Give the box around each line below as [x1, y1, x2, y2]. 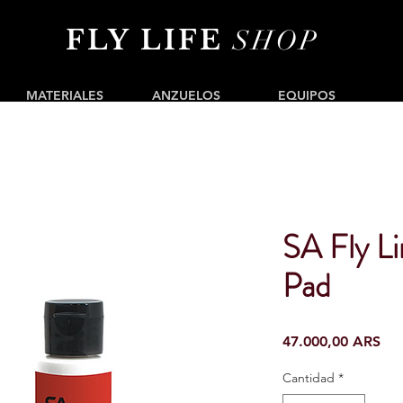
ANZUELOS [152, 87, 220, 103]
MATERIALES [26, 87, 103, 103]
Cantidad [282, 370, 335, 386]
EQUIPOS [278, 87, 336, 103]
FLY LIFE [66, 23, 233, 57]
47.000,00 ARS [282, 333, 381, 350]
